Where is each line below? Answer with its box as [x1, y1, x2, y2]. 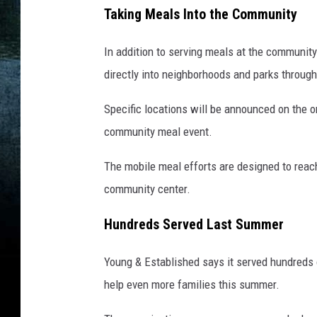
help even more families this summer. [104, 277, 279, 292]
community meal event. [104, 124, 212, 139]
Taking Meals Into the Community [104, 6, 297, 23]
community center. [104, 181, 190, 196]
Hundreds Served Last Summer [104, 217, 284, 234]
